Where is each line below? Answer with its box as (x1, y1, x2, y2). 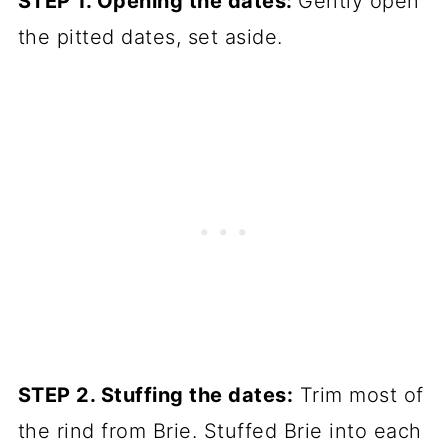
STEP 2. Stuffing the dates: (17, 382, 294, 407)
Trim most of (293, 382, 424, 407)
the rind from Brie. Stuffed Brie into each (17, 418, 422, 443)
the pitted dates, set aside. (17, 24, 283, 49)
